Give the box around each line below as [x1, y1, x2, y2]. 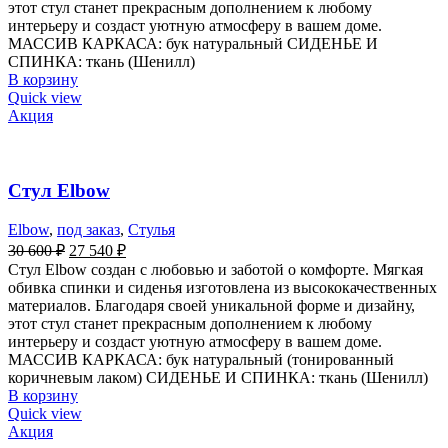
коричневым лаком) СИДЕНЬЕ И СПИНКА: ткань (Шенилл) [8, 368, 428, 386]
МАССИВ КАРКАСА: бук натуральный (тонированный [8, 350, 394, 368]
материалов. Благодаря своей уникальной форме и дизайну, [8, 296, 415, 314]
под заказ [57, 220, 120, 238]
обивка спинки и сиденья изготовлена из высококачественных [8, 278, 437, 296]
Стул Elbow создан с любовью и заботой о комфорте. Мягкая [8, 260, 423, 278]
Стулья [128, 220, 175, 238]
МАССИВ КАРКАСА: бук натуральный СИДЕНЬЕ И [8, 35, 378, 53]
